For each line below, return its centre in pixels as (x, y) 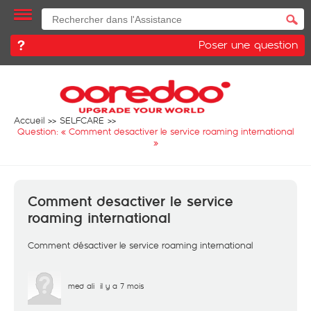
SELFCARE (82, 120)
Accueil (29, 120)
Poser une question (248, 44)
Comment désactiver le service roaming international (140, 245)
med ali (81, 286)
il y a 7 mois (122, 286)
